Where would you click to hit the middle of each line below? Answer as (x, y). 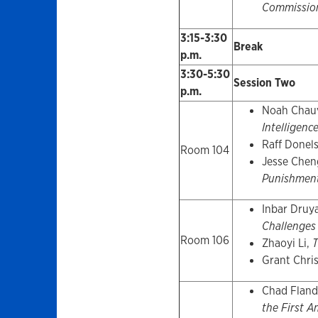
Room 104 (204, 150)
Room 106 (204, 241)
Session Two (264, 83)
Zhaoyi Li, (287, 243)
